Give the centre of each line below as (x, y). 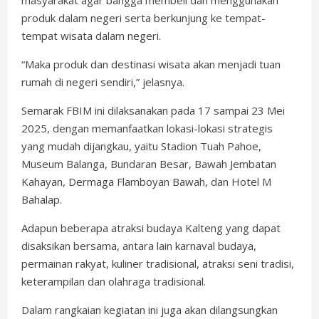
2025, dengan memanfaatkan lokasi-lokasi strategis (147, 129)
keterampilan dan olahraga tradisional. (114, 282)
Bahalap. (42, 200)
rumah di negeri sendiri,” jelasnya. (103, 82)
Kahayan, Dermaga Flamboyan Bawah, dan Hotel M (146, 182)
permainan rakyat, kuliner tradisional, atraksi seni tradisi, (158, 264)
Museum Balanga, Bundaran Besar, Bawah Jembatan (149, 164)
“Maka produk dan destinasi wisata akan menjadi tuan (151, 64)
